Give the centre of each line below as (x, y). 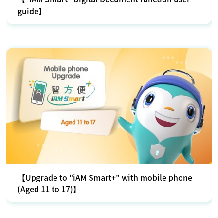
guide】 (32, 11)
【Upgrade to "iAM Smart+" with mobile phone (105, 177)
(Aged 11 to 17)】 (49, 189)
